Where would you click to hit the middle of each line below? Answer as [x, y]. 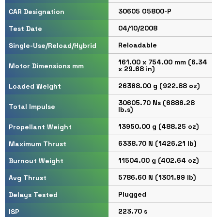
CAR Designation [37, 11]
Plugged [132, 194]
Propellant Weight [40, 127]
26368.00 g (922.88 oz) [159, 86]
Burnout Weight [36, 161]
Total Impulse [32, 106]
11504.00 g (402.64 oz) [158, 161]
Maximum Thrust [38, 144]
